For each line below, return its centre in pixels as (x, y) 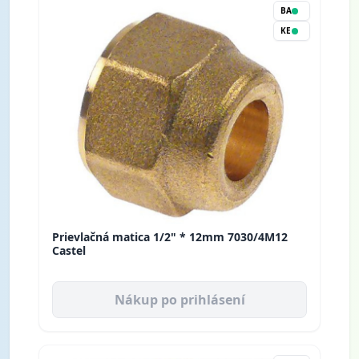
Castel (69, 251)
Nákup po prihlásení (179, 300)
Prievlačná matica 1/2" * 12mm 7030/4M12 (170, 237)
